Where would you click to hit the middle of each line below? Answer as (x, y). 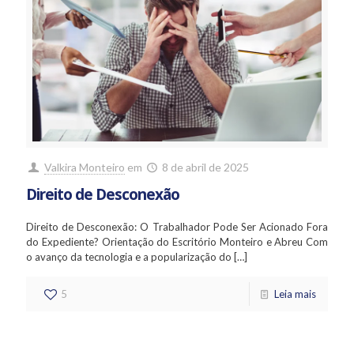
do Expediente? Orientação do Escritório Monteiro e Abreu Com (177, 241)
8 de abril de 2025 (206, 167)
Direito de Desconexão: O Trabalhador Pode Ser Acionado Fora (177, 226)
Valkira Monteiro (84, 167)
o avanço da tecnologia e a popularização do (129, 256)
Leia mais (295, 294)
